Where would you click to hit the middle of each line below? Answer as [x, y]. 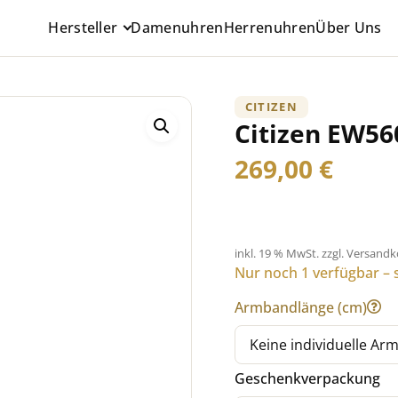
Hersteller [83, 28]
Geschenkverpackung [309, 379]
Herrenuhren [270, 28]
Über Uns [349, 28]
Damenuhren [177, 28]
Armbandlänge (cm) [300, 307]
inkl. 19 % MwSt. [276, 253]
